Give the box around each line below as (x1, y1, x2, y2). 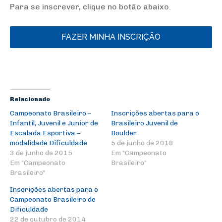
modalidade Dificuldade (10, 138, 87, 147)
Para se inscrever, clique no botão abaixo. (10, 2, 171, 12)
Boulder (111, 128, 137, 137)
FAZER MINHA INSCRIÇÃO (61, 32, 161, 42)
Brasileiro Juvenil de (111, 118, 178, 127)
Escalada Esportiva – (10, 128, 80, 137)
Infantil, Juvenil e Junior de (10, 118, 98, 127)
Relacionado (10, 95, 50, 103)
